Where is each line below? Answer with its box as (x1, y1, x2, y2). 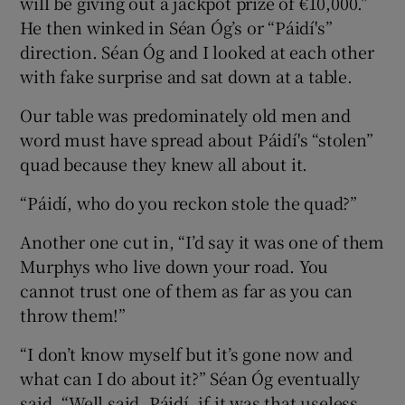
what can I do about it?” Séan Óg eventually (20, 366, 360, 391)
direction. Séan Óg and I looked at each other (20, 40, 374, 64)
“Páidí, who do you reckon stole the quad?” (20, 191, 358, 215)
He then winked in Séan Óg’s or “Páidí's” (20, 15, 333, 40)
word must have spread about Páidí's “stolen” (20, 127, 373, 152)
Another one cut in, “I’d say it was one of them (20, 230, 385, 254)
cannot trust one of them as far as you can (20, 278, 353, 303)
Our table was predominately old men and (20, 103, 351, 127)
